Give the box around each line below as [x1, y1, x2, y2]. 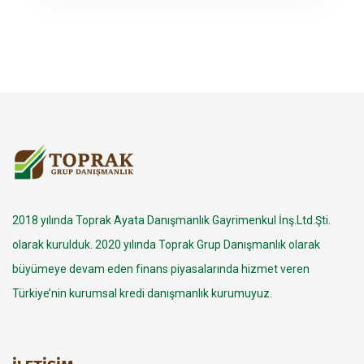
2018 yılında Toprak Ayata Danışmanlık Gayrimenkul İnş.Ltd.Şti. [12, 213, 331, 227]
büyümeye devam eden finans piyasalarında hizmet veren [12, 262, 310, 275]
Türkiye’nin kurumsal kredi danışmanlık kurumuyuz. [12, 286, 272, 300]
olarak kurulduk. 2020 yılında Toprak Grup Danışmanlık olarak [12, 237, 320, 251]
